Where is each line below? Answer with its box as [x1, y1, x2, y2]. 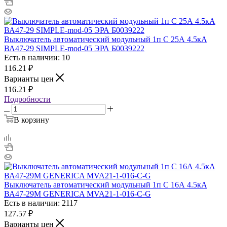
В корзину [14, 115, 49, 124]
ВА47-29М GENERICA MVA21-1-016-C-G [4, 189, 151, 198]
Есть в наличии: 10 [4, 53, 70, 62]
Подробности [4, 94, 51, 103]
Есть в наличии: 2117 [4, 198, 78, 207]
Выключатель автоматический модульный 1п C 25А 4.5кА [4, 34, 207, 44]
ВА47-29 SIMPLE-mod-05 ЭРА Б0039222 [4, 44, 144, 53]
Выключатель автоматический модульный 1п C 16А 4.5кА [4, 180, 207, 189]
